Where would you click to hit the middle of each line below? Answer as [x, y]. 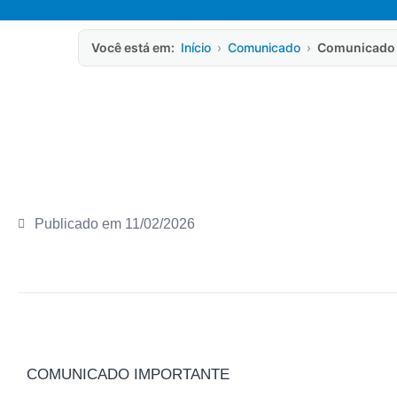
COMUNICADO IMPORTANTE [128, 375]
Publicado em [80, 224]
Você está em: [133, 47]
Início [196, 47]
